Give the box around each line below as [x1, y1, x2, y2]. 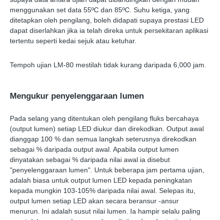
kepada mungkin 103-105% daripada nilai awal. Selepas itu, [10, 187, 195, 195]
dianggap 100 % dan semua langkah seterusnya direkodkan [10, 135, 196, 143]
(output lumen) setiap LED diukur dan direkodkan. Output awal [10, 125, 204, 133]
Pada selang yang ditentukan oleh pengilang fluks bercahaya [10, 114, 199, 123]
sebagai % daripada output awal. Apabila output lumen [10, 145, 179, 154]
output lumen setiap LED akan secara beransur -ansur [10, 197, 179, 205]
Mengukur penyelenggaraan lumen [10, 91, 144, 101]
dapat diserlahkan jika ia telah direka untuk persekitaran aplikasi [10, 27, 208, 35]
